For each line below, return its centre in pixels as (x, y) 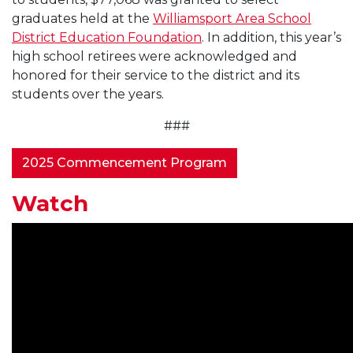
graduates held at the (82, 18)
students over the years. (88, 94)
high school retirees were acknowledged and (154, 56)
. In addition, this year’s (271, 37)
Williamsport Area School (232, 18)
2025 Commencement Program (124, 162)
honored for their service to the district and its (156, 75)
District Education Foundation (107, 37)
